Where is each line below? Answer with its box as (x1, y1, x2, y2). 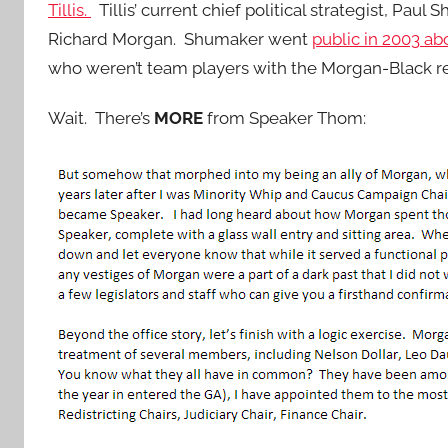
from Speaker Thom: (203, 108, 366, 129)
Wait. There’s (48, 108, 154, 129)
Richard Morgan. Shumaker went (48, 29, 312, 49)
